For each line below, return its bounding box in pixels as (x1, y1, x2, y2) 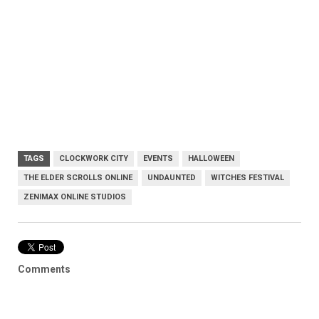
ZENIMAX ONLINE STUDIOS (23, 192, 126, 202)
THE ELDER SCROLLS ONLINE (23, 173, 132, 183)
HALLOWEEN (188, 154, 234, 164)
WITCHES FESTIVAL (211, 173, 284, 183)
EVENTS (143, 154, 173, 164)
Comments (18, 263, 70, 276)
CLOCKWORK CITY (59, 154, 128, 164)
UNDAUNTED (147, 173, 196, 183)
